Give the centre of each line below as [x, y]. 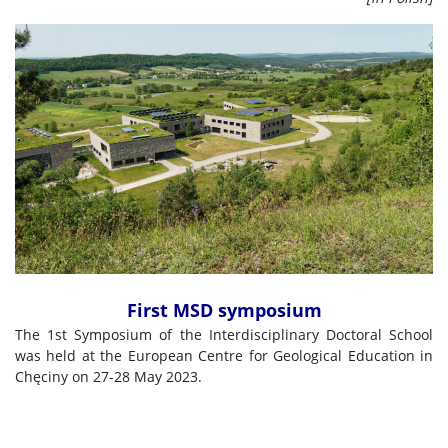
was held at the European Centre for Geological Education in [224, 355]
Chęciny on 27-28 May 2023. [108, 376]
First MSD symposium [224, 310]
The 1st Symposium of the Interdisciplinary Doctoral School [224, 334]
